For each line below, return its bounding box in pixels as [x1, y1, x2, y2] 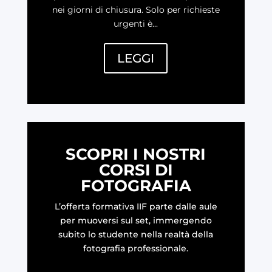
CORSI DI [98, 160, 173, 180]
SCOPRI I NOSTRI [66, 144, 206, 165]
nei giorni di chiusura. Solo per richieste [52, 4, 220, 15]
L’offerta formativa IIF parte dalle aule [54, 201, 217, 212]
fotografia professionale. [83, 243, 189, 254]
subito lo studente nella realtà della [58, 229, 214, 240]
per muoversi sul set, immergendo [59, 215, 212, 226]
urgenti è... [114, 18, 158, 29]
